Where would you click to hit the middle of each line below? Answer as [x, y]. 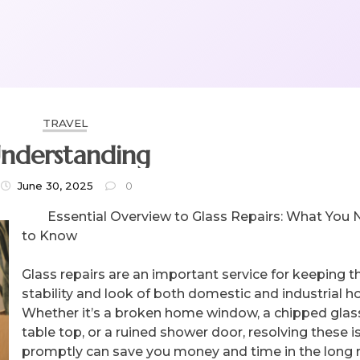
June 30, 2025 [56, 186]
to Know [49, 235]
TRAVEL [65, 123]
